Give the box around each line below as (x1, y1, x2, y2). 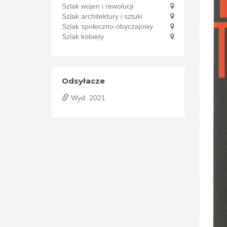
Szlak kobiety (62, 32, 104, 41)
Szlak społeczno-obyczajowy (62, 22, 153, 30)
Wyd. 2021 (69, 94, 105, 102)
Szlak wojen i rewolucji (62, 2, 133, 10)
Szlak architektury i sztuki (62, 12, 142, 20)
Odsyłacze (62, 76, 105, 86)
